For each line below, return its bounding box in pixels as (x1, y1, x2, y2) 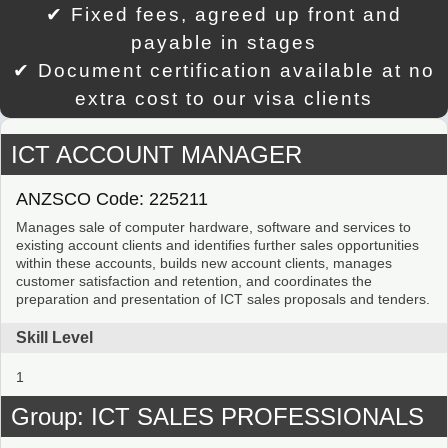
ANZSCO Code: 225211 (16, 189, 208, 209)
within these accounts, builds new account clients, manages (16, 255, 392, 271)
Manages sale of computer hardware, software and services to (16, 219, 411, 235)
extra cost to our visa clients (75, 88, 373, 109)
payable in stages (131, 32, 317, 53)
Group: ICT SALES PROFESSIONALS (11, 403, 424, 430)
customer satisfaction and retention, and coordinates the (16, 273, 372, 289)
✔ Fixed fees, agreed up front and (46, 4, 402, 25)
